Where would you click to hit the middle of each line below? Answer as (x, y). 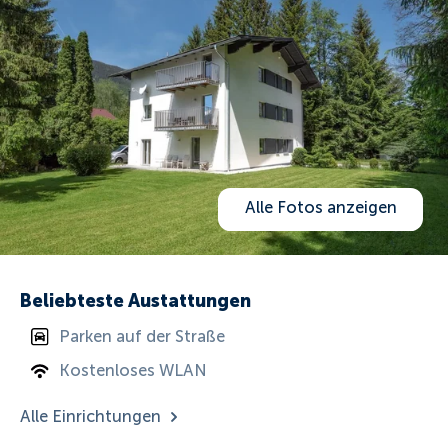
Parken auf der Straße (142, 337)
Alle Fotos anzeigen (320, 208)
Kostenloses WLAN (133, 371)
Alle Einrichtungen (91, 416)
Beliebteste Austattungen (136, 300)
